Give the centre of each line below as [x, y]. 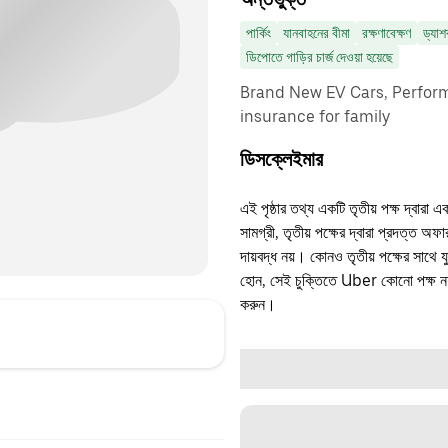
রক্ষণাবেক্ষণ [386, 33]
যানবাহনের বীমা [316, 33]
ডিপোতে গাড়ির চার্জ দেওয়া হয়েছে [319, 57]
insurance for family [315, 116]
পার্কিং [258, 33]
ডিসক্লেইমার [281, 159]
